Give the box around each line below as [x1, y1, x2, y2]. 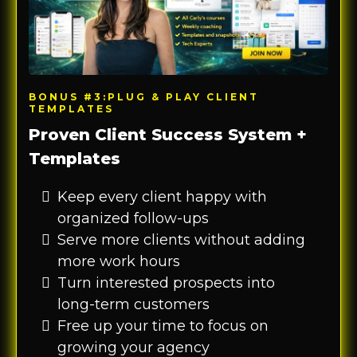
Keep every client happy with [57, 187, 267, 206]
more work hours [57, 252, 180, 270]
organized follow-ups [57, 209, 209, 227]
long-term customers [57, 295, 210, 313]
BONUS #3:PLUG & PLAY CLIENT [29, 90, 259, 103]
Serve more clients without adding [57, 230, 305, 249]
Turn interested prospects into [57, 273, 275, 292]
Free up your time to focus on [57, 316, 269, 335]
